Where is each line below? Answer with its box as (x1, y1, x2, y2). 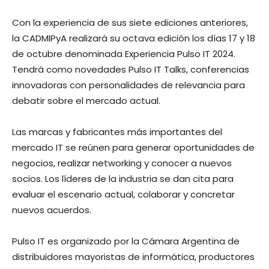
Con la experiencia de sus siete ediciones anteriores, (12, 16, 248, 29)
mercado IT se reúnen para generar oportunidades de (12, 141, 255, 154)
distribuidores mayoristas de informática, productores (12, 250, 255, 264)
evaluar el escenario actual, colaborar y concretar (12, 188, 235, 201)
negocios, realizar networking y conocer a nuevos (12, 157, 232, 170)
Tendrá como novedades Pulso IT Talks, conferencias (12, 63, 249, 76)
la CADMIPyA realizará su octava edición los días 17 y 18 (12, 32, 255, 45)
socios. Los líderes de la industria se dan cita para (12, 172, 234, 186)
